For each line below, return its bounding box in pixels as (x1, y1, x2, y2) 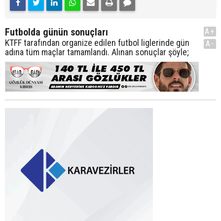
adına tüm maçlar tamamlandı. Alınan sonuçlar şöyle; (5, 46, 189, 57)
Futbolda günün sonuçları (5, 26, 108, 38)
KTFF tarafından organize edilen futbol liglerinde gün (5, 37, 189, 48)
